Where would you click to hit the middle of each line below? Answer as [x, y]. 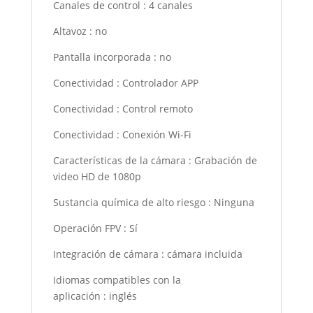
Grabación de [225, 161]
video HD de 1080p [97, 177]
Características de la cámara [119, 161]
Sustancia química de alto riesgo [129, 203]
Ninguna [234, 203]
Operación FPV [87, 228]
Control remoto [157, 109]
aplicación [77, 296]
